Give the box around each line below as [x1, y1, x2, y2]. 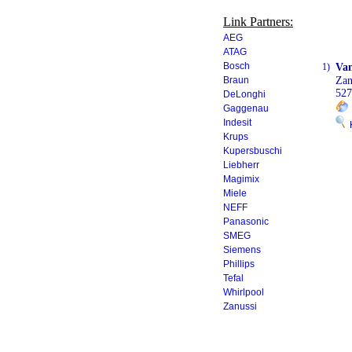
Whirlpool [223, 287, 264, 298]
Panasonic [223, 216, 269, 227]
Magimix [223, 174, 259, 185]
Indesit [223, 117, 251, 128]
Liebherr [223, 159, 259, 170]
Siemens [223, 244, 261, 255]
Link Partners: [223, 15, 293, 28]
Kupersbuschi [223, 145, 282, 156]
